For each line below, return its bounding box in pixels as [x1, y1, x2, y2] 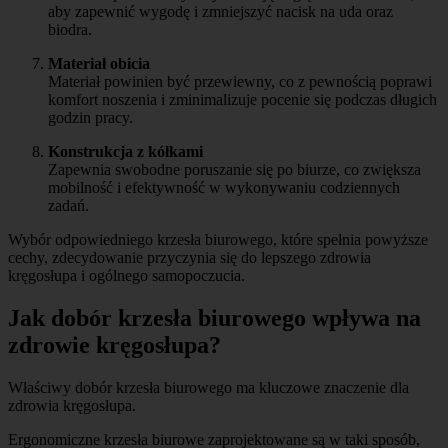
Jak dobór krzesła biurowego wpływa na [8, 305, 421, 332]
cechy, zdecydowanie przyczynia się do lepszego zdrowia [8, 249, 371, 267]
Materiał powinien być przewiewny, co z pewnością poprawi [48, 73, 432, 91]
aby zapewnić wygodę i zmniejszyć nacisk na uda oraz [48, 3, 393, 21]
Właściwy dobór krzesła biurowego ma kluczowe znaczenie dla [8, 379, 409, 397]
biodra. [48, 21, 92, 39]
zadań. [48, 197, 89, 215]
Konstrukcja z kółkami [48, 143, 203, 161]
